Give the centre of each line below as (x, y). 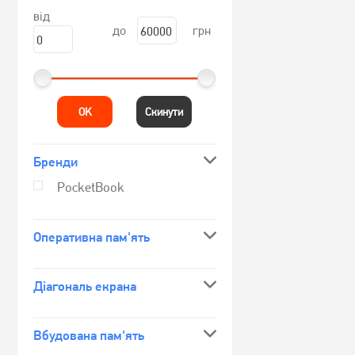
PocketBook (91, 187)
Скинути (164, 112)
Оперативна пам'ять (92, 237)
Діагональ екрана (85, 286)
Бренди (55, 162)
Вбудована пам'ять (89, 335)
